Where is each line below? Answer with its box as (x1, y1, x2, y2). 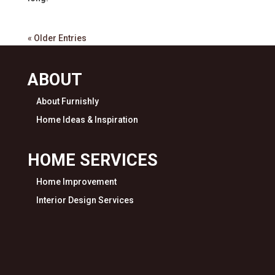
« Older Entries (27, 33, 87, 43)
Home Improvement (36, 176, 117, 187)
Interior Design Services (36, 195, 134, 205)
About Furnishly (36, 96, 99, 106)
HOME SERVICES (27, 150, 158, 170)
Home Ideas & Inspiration (36, 114, 138, 125)
